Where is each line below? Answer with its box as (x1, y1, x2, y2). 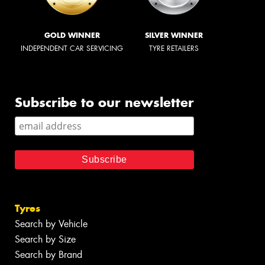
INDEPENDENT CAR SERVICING (21, 44, 123, 54)
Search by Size (15, 233, 76, 246)
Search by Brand (15, 248, 82, 261)
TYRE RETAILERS (149, 44, 199, 54)
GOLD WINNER (44, 31, 100, 40)
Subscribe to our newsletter (15, 94, 194, 111)
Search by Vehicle (15, 218, 88, 231)
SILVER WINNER (145, 31, 203, 40)
